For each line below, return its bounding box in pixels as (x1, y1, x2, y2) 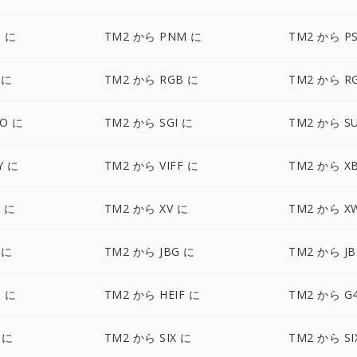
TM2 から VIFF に (104, 158, 199, 173)
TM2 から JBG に (104, 244, 195, 259)
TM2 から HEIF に (104, 287, 201, 302)
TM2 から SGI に (104, 115, 194, 130)
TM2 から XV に (104, 201, 189, 216)
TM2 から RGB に (104, 72, 199, 87)
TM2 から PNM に (104, 29, 202, 44)
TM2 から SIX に (104, 330, 192, 345)
